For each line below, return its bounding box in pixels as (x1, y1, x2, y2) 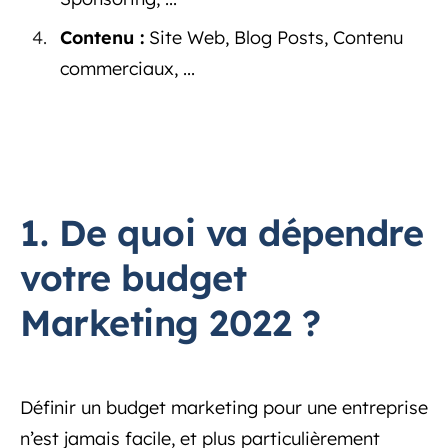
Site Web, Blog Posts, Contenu (144, 25, 403, 49)
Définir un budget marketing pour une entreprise (20, 395, 428, 419)
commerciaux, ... (60, 56, 195, 80)
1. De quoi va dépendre (20, 209, 423, 255)
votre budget (20, 254, 246, 300)
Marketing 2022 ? (20, 299, 320, 345)
